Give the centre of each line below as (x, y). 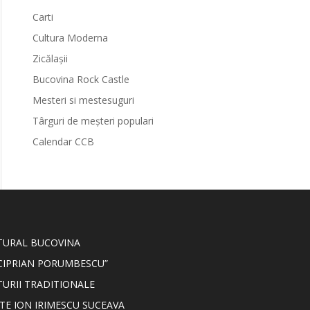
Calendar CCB (63, 142)
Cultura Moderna (70, 38)
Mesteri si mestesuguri (83, 100)
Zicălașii (50, 58)
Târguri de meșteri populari (93, 121)
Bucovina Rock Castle (81, 79)
